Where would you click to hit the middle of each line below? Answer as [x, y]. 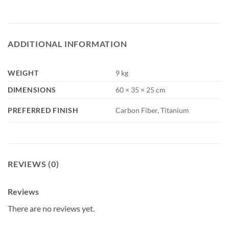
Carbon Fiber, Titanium [153, 110]
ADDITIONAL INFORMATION [67, 44]
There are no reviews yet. [51, 209]
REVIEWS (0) [33, 164]
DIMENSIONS [32, 90]
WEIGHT [23, 73]
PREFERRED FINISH [43, 110]
